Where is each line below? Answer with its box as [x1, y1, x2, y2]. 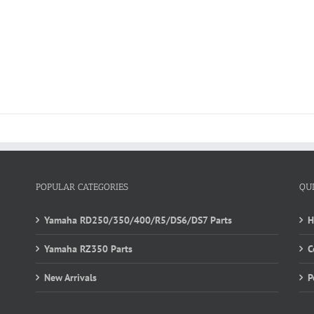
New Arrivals [43, 271, 97, 284]
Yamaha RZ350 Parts [43, 242, 132, 255]
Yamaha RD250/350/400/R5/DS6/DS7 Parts [43, 213, 232, 226]
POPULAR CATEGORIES [35, 181, 128, 192]
